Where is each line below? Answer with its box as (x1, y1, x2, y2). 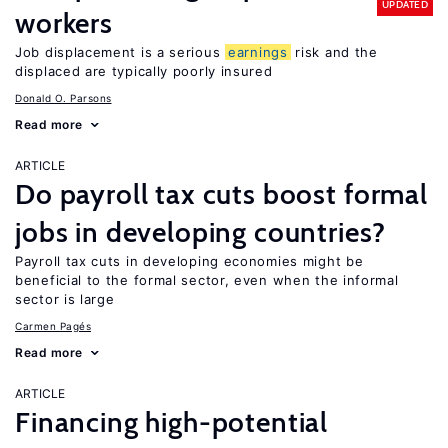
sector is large (15, 291, 115, 307)
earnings (228, 44, 288, 60)
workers (15, 6, 113, 40)
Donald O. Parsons (15, 92, 112, 104)
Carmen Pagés (15, 320, 91, 332)
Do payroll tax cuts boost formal (15, 177, 428, 211)
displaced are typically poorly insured (15, 63, 273, 79)
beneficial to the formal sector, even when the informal (15, 272, 399, 288)
